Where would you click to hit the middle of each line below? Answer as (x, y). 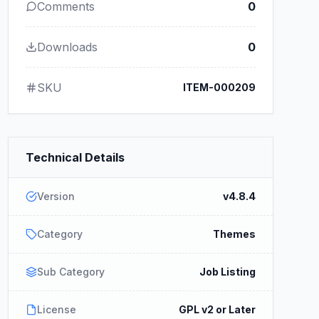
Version (56, 196)
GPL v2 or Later (217, 309)
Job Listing (227, 272)
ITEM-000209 (219, 87)
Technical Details (75, 157)
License (56, 309)
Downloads (67, 47)
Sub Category (70, 272)
